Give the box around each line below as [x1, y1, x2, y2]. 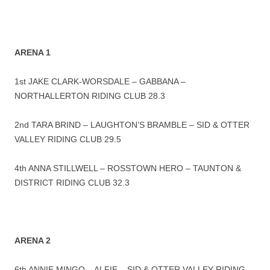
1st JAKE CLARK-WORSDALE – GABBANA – [14, 77, 186, 87]
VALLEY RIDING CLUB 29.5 [14, 134, 121, 145]
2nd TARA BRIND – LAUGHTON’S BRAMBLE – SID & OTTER [14, 120, 250, 130]
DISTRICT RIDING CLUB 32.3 [14, 178, 130, 188]
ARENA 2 [14, 236, 51, 246]
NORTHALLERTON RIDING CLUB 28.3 [14, 91, 165, 101]
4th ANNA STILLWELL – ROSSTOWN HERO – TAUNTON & [14, 163, 241, 174]
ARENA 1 [14, 48, 51, 58]
